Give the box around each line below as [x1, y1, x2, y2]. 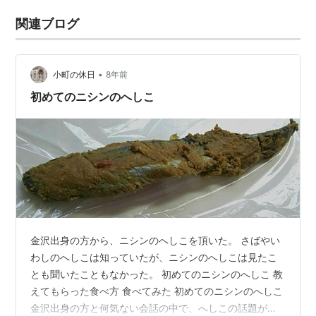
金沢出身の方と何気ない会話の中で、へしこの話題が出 [30, 302, 278, 315]
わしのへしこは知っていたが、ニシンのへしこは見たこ [30, 251, 278, 264]
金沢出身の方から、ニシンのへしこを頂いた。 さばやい [30, 234, 281, 247]
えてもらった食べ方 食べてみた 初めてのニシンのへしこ [30, 285, 284, 298]
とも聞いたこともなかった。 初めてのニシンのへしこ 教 [30, 268, 284, 281]
